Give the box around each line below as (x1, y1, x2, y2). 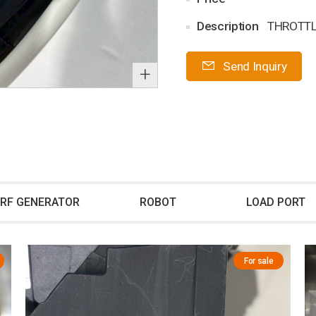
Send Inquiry (220, 59, 287, 73)
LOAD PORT (246, 195, 306, 209)
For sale (243, 256, 274, 266)
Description (197, 19, 259, 33)
